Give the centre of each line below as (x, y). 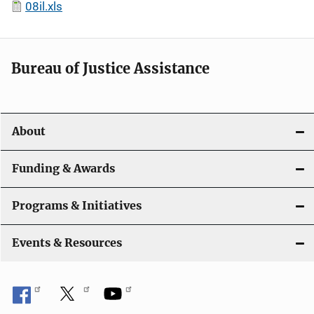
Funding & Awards (63, 169)
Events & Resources (67, 243)
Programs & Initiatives (77, 206)
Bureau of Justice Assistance (110, 68)
